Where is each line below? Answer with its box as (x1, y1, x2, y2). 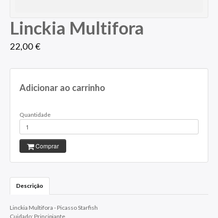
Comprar (34, 142, 59, 150)
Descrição (16, 182, 43, 190)
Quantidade (19, 111, 53, 119)
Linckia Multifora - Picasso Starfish (10, 204, 98, 212)
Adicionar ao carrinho (19, 82, 105, 93)
